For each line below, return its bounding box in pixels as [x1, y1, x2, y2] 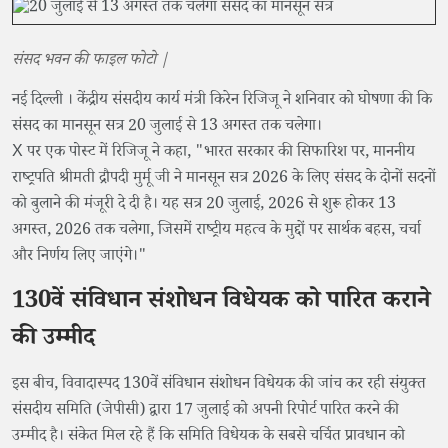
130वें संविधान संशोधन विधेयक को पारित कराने [12, 284, 430, 322]
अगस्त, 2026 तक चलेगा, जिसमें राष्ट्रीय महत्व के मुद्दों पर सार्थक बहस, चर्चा [12, 218, 421, 244]
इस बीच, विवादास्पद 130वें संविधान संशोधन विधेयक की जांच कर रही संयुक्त [12, 372, 426, 398]
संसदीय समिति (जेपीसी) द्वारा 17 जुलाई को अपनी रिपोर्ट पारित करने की [12, 398, 399, 424]
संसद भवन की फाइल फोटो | [12, 48, 169, 74]
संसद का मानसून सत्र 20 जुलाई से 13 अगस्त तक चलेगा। [12, 114, 322, 140]
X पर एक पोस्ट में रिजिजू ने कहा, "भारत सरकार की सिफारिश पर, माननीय [12, 140, 415, 166]
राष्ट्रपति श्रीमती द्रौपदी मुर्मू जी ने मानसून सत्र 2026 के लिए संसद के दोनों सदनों [12, 166, 436, 192]
